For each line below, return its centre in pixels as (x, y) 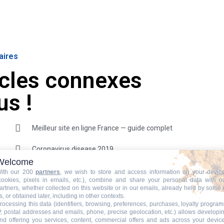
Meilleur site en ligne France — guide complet (102, 128)
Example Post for (92, 191)
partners (48, 172)
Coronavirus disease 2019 (72, 149)
